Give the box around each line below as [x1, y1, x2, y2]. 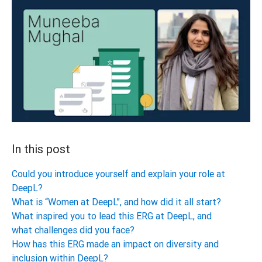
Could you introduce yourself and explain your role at [12, 168, 225, 180]
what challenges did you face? [12, 224, 135, 236]
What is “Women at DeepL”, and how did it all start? [12, 196, 221, 208]
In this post [12, 142, 70, 157]
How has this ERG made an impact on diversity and [12, 238, 219, 250]
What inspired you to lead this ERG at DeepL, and [12, 210, 212, 222]
